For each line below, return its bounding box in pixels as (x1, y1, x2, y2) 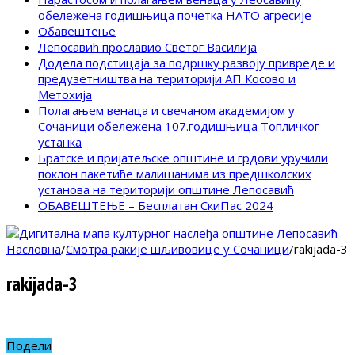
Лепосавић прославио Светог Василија (38, 39, 257, 55)
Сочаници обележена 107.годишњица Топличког (38, 118, 319, 135)
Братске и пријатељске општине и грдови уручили (38, 150, 328, 166)
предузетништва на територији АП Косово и (38, 71, 296, 87)
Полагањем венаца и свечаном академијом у (38, 102, 295, 119)
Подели (6, 337, 52, 353)
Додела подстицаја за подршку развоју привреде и (38, 55, 335, 71)
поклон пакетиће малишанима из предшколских (38, 166, 311, 182)
